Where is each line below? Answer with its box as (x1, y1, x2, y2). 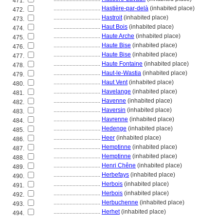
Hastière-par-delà (102, 5, 148, 12)
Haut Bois (102, 23, 127, 30)
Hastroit (102, 14, 122, 21)
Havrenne (102, 116, 128, 123)
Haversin (102, 107, 126, 113)
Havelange (102, 88, 131, 95)
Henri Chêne (102, 162, 136, 169)
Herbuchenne (102, 199, 138, 206)
